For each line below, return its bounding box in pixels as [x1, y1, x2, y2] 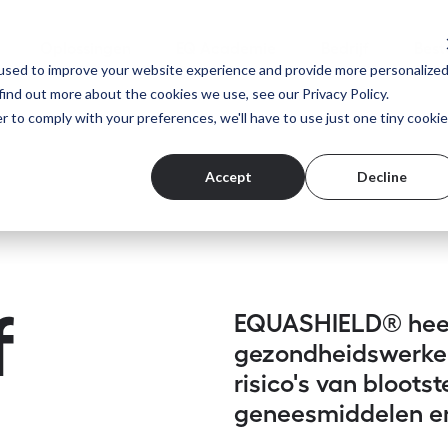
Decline [357, 167, 408, 185]
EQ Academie [175, 40, 276, 57]
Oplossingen [39, 40, 131, 57]
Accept [204, 167, 252, 185]
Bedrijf [320, 40, 369, 57]
